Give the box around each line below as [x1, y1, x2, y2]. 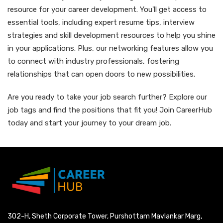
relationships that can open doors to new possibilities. [7, 70, 195, 79]
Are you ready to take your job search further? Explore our [7, 93, 207, 102]
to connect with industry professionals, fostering [7, 57, 179, 66]
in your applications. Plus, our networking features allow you [7, 44, 213, 53]
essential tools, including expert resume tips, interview [7, 18, 195, 27]
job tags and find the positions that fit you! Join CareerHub [7, 106, 212, 114]
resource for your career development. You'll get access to [7, 5, 207, 14]
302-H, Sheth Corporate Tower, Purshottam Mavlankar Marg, [7, 212, 202, 221]
